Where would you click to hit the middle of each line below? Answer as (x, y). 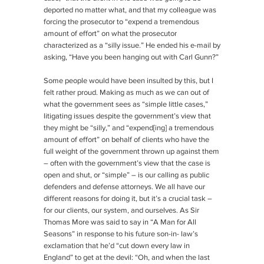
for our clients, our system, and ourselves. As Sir (121, 211)
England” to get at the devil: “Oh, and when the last (127, 258)
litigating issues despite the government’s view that (127, 117)
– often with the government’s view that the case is (127, 164)
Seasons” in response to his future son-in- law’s (121, 235)
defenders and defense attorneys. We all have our (124, 187)
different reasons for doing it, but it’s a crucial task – (128, 199)
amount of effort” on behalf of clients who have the (126, 140)
